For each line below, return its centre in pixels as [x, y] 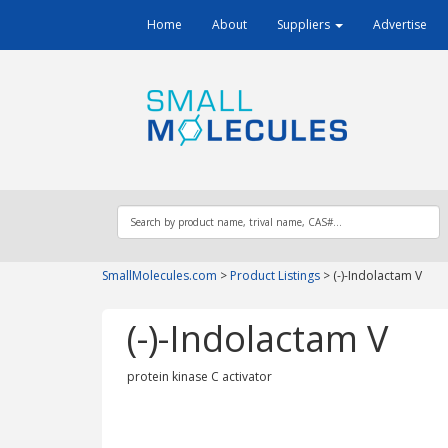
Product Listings [275, 275]
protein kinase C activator [199, 376]
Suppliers [305, 24]
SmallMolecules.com [159, 275]
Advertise [400, 24]
